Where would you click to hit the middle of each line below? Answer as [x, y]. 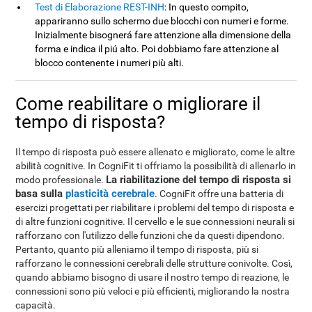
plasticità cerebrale [110, 194]
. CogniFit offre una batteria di [219, 194]
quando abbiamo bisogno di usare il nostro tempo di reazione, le [153, 277]
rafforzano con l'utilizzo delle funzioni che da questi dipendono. [150, 235]
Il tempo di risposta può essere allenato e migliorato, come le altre [155, 152]
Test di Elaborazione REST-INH [100, 7]
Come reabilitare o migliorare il [138, 104]
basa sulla [41, 194]
